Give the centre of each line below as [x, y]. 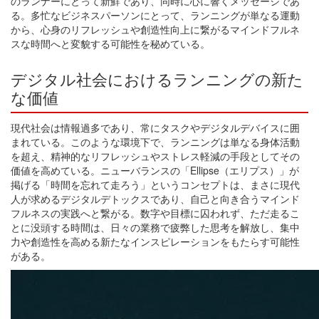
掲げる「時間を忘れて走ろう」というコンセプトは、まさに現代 [155, 185]
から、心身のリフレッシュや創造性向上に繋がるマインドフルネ [155, 30]
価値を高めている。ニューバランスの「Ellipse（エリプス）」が [155, 171]
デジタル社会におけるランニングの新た [157, 79]
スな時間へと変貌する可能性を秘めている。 [110, 44]
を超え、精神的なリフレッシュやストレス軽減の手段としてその [155, 156]
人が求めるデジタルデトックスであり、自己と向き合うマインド [155, 199]
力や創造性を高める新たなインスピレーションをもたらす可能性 [155, 242]
